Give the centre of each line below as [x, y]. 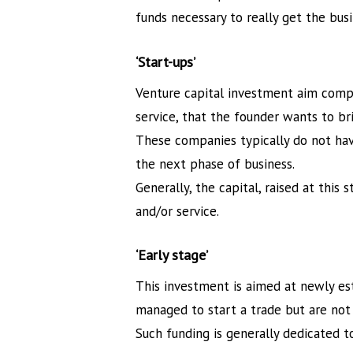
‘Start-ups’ [166, 61]
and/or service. [178, 211]
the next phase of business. [216, 163]
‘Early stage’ [172, 255]
